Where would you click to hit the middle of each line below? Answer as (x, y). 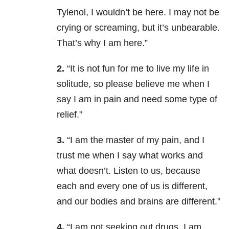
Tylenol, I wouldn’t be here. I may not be (138, 13)
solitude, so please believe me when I (133, 84)
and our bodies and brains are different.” (139, 202)
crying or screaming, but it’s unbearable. (138, 28)
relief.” (70, 115)
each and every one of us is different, (132, 186)
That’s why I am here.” (102, 43)
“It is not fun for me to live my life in (137, 69)
